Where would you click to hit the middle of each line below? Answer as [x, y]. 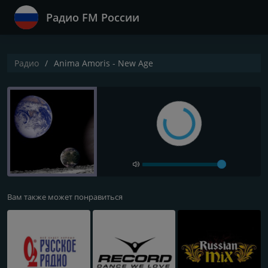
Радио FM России [93, 17]
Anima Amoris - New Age [103, 63]
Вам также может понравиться [65, 197]
